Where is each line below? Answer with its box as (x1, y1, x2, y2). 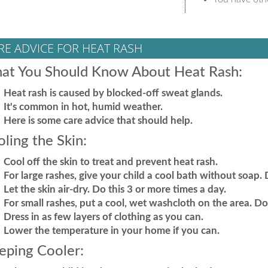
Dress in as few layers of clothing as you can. (3, 212, 203, 222)
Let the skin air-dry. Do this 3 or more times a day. (3, 184, 226, 194)
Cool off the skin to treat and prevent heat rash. (3, 157, 218, 167)
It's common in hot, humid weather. (3, 102, 163, 112)
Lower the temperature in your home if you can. (3, 226, 220, 236)
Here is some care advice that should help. (3, 115, 193, 126)
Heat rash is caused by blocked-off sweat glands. (3, 88, 223, 98)
